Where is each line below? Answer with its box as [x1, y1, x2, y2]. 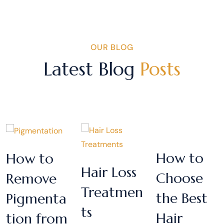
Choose [156, 169, 203, 187]
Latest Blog [43, 57, 140, 80]
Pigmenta [6, 189, 66, 207]
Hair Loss [81, 163, 136, 181]
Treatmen [81, 183, 143, 201]
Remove [6, 169, 56, 187]
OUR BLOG [90, 41, 133, 52]
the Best [156, 189, 207, 207]
